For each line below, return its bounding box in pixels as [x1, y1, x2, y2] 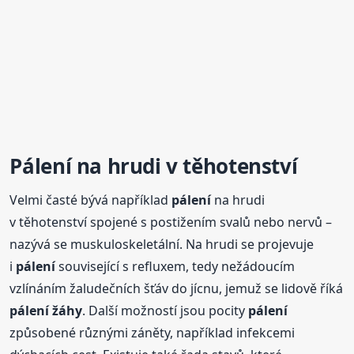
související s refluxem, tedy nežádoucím [55, 258, 296, 276]
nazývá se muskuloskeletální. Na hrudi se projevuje [9, 235, 314, 254]
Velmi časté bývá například [9, 191, 172, 209]
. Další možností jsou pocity [82, 302, 249, 320]
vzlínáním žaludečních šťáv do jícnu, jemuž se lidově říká [9, 280, 344, 298]
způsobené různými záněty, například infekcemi [9, 324, 296, 342]
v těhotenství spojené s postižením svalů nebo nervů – [9, 213, 333, 232]
